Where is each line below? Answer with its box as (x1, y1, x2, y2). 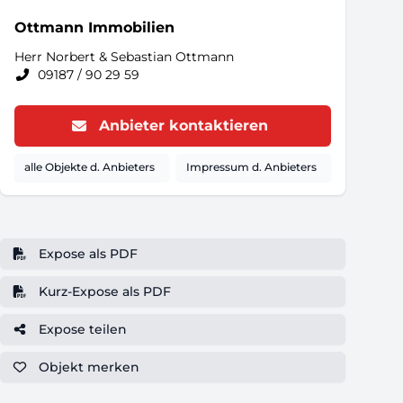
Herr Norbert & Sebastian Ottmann (14, 49, 234, 65)
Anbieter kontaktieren (99, 117, 268, 134)
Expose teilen (38, 321, 127, 337)
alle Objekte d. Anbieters (24, 160, 155, 174)
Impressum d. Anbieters (186, 160, 317, 174)
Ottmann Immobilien (14, 19, 175, 36)
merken (86, 359, 139, 375)
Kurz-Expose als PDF (38, 283, 171, 300)
